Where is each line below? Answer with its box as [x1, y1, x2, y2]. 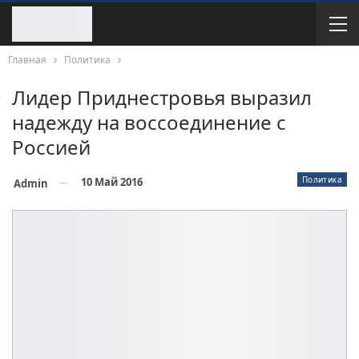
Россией [12, 134, 91, 160]
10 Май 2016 [81, 175, 143, 189]
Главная [8, 53, 46, 67]
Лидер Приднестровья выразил [12, 84, 312, 111]
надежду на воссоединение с [12, 109, 286, 135]
